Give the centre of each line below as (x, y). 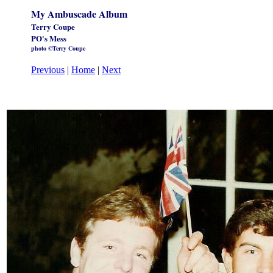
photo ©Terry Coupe (58, 48)
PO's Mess (49, 38)
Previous (48, 69)
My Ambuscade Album (79, 14)
